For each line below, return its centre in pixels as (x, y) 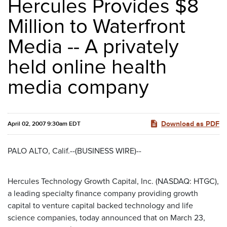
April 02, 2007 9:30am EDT (44, 124)
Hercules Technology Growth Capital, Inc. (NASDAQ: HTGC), (113, 181)
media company (78, 88)
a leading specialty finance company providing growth (103, 194)
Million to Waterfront (97, 27)
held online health (87, 67)
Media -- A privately (93, 47)
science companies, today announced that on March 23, (106, 218)
